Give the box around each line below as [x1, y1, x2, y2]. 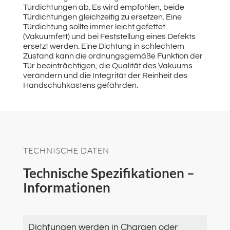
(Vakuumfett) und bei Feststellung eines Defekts [23, 32, 196, 41]
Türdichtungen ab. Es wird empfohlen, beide [23, 3, 184, 12]
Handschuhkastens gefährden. [23, 81, 138, 90]
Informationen [23, 179, 110, 196]
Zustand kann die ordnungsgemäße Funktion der [23, 52, 203, 61]
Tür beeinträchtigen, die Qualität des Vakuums [23, 62, 193, 70]
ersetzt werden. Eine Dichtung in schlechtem [23, 42, 184, 51]
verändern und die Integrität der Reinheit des [23, 71, 187, 80]
